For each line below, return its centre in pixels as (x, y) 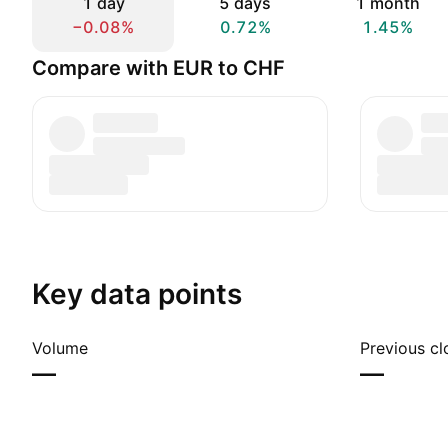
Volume (60, 348)
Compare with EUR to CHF (158, 68)
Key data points (137, 294)
